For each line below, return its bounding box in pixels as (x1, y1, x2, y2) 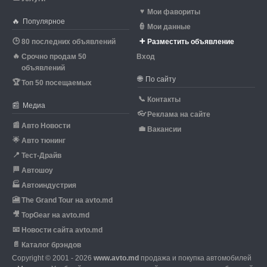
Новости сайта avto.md (21, 226, 103, 234)
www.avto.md (94, 254, 139, 262)
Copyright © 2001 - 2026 (12, 254, 94, 262)
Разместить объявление (147, 38, 234, 46)
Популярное (21, 17, 65, 26)
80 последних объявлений (21, 38, 116, 46)
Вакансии (147, 125, 181, 133)
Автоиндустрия (21, 181, 76, 190)
